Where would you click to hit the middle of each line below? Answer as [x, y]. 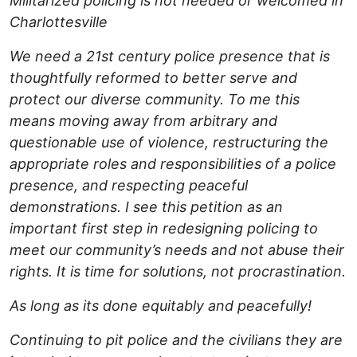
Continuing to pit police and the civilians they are [176, 340]
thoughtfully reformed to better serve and [153, 78]
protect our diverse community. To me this [155, 100]
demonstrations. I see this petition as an [146, 207]
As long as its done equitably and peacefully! [161, 306]
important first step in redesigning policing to [164, 229]
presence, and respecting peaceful [129, 186]
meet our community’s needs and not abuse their [177, 250]
